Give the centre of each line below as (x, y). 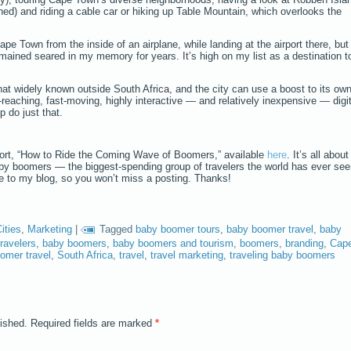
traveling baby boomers (282, 255)
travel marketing (187, 255)
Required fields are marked (93, 323)
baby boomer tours (178, 229)
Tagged (116, 229)
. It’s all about (318, 154)
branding (304, 243)
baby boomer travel (270, 229)
